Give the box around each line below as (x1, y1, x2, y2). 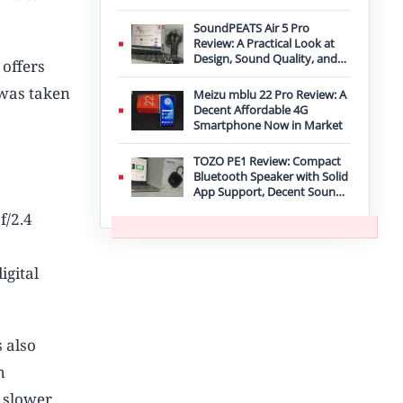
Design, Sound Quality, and (193, 50, 337, 67)
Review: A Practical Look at (193, 35, 335, 51)
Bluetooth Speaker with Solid (193, 168, 348, 184)
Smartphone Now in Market (193, 117, 343, 133)
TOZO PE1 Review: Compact (193, 153, 341, 169)
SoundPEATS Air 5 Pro (193, 20, 309, 36)
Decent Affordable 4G (193, 102, 308, 118)
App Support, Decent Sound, (193, 184, 345, 200)
